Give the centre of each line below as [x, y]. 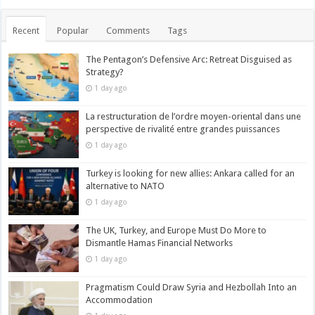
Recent [26, 30]
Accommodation [120, 300]
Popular [73, 30]
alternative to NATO [126, 186]
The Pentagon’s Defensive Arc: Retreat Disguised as [189, 59]
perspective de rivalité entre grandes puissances [183, 129]
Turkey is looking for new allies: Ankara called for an [191, 173]
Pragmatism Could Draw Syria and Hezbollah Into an [192, 288]
